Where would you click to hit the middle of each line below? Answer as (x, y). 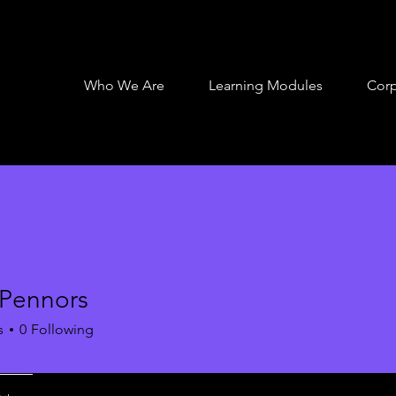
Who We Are (124, 85)
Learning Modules (266, 85)
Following (62, 329)
